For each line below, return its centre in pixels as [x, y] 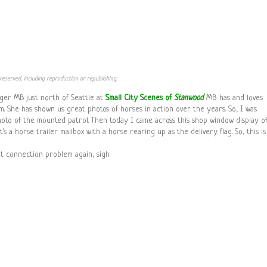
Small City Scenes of [140, 98]
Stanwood [189, 98]
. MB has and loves [233, 98]
